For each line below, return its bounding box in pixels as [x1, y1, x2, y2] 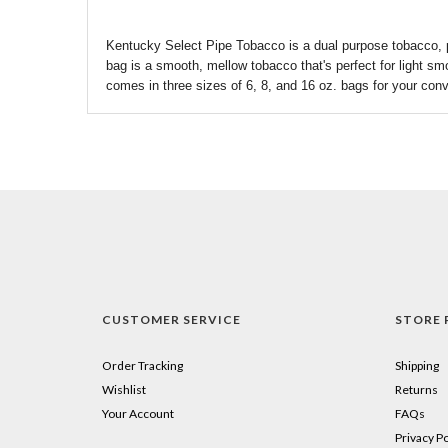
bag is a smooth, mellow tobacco [106, 58, 301, 73]
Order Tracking [102, 358, 183, 373]
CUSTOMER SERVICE [102, 312, 241, 327]
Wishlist [102, 382, 146, 397]
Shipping [394, 358, 439, 373]
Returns [394, 382, 438, 397]
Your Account [102, 406, 174, 421]
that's [301, 58, 332, 73]
